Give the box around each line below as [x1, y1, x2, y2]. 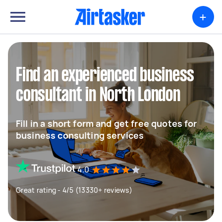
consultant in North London [16, 87, 180, 105]
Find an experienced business [16, 67, 194, 85]
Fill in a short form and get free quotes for [16, 117, 197, 129]
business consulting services [16, 129, 144, 141]
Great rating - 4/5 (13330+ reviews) [16, 185, 132, 195]
